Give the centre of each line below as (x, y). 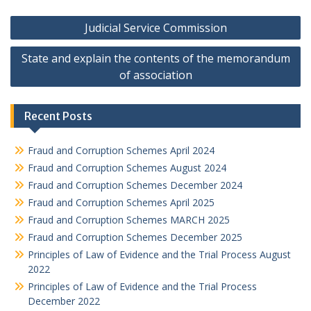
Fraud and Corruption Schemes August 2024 (127, 168)
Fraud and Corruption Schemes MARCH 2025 (129, 220)
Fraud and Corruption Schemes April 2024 (121, 150)
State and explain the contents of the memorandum (155, 58)
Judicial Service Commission (155, 28)
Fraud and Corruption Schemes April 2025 (121, 202)
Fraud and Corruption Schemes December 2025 (135, 237)
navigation (46, 39)
